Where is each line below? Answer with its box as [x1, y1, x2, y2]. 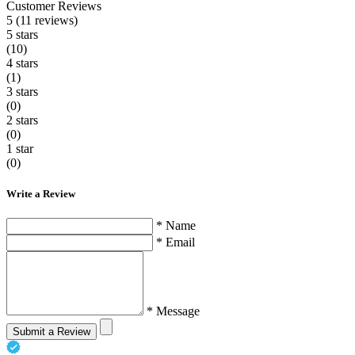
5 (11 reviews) [6, 13, 78, 27]
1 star [6, 141, 33, 155]
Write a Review [6, 188, 75, 200]
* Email [156, 235, 195, 250]
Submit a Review [13, 326, 90, 338]
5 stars [6, 27, 38, 41]
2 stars [6, 113, 38, 127]
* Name [156, 219, 196, 233]
